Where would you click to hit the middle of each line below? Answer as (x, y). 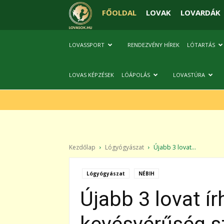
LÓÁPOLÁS (136, 75)
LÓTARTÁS (201, 45)
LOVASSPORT (87, 45)
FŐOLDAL (119, 12)
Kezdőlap (82, 147)
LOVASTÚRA (189, 75)
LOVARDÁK (200, 12)
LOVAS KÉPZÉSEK (91, 75)
